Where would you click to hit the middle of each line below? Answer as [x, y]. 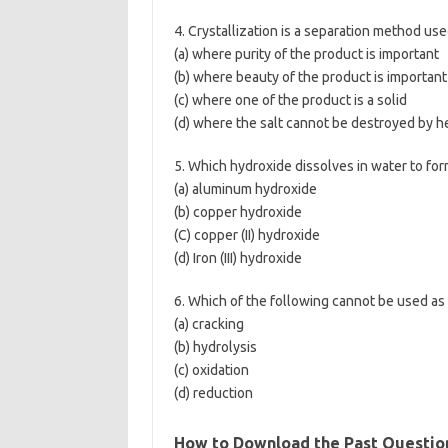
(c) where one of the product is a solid [290, 100]
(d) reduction [213, 393]
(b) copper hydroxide [237, 212]
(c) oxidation [211, 370]
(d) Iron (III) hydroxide [237, 258]
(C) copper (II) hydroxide [246, 235]
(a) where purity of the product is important [306, 54]
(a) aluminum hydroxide [245, 189]
